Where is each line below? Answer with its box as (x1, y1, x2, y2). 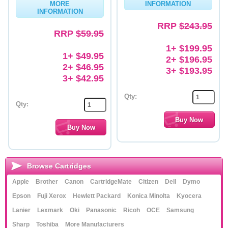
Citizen (138, 178, 158, 185)
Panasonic (86, 207, 117, 214)
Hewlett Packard (73, 192, 121, 199)
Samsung (166, 207, 194, 214)
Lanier (12, 207, 31, 214)
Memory (13, 12, 37, 20)
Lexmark (37, 207, 63, 214)
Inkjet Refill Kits (13, 69, 60, 76)
